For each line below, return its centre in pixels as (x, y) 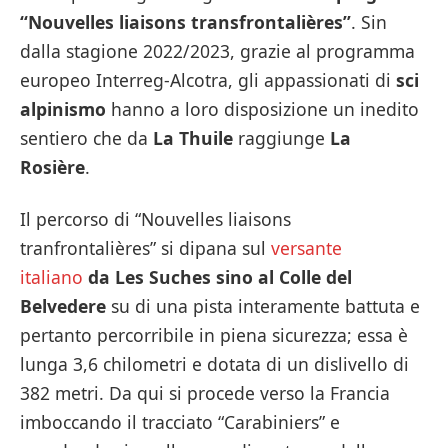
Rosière (52, 167)
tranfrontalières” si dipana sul (145, 248)
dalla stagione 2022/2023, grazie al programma (217, 51)
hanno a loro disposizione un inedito (262, 109)
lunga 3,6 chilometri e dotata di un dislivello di (214, 364)
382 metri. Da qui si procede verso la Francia (205, 393)
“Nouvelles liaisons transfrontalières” (185, 22)
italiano (51, 277)
